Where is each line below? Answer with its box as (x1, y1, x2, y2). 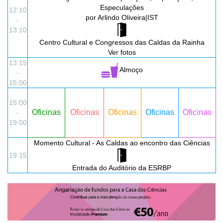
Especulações (100, 3, 144, 12)
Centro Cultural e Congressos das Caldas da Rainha (39, 38, 205, 47)
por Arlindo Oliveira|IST (85, 13, 158, 22)
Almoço (117, 66, 143, 74)
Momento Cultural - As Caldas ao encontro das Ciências (33, 139, 210, 147)
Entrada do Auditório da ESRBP (72, 164, 171, 172)
